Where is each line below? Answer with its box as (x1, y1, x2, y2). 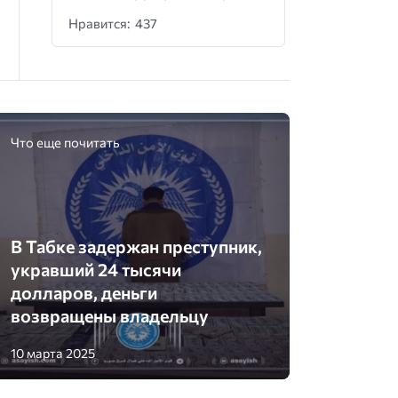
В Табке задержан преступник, (11, 235, 263, 258)
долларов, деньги (11, 282, 158, 304)
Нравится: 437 (68, 14, 158, 31)
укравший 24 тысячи (11, 259, 182, 281)
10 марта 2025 (11, 345, 96, 362)
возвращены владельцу (11, 305, 210, 327)
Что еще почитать (11, 133, 121, 150)
